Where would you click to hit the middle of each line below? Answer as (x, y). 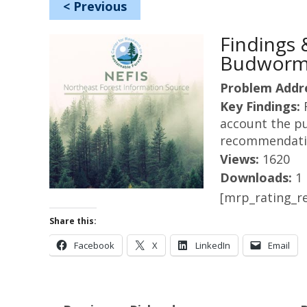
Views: (241, 159)
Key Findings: (262, 106)
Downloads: (258, 177)
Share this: (73, 221)
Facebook (94, 245)
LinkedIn (213, 245)
